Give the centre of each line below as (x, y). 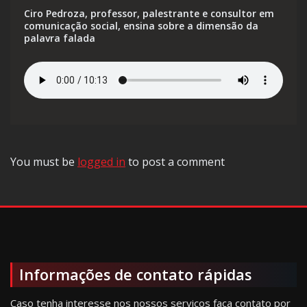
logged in (101, 162)
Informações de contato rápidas (135, 274)
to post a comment (175, 162)
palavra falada (60, 38)
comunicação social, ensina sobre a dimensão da (141, 26)
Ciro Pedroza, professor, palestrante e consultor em (149, 13)
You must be (44, 162)
